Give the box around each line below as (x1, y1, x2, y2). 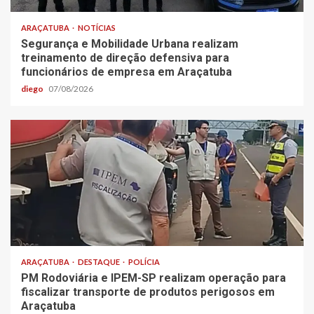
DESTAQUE (78, 257, 121, 266)
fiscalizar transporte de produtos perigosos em (21, 285, 275, 299)
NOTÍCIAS (78, 22, 116, 32)
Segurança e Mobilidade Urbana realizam (21, 36, 238, 50)
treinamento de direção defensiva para (21, 50, 229, 64)
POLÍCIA (128, 257, 160, 266)
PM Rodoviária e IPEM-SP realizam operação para (21, 271, 286, 285)
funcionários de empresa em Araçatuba (21, 64, 232, 78)
